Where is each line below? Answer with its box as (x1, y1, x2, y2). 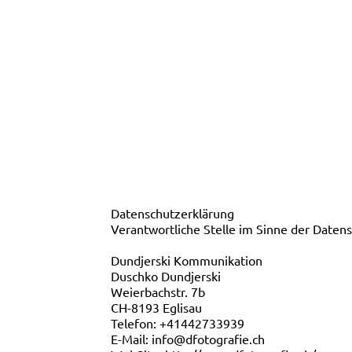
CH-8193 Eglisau (111, 299, 203, 316)
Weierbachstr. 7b (111, 284, 206, 300)
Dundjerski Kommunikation (111, 252, 263, 269)
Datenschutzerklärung (111, 205, 235, 222)
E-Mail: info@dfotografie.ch (111, 331, 266, 347)
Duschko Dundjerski (111, 268, 222, 284)
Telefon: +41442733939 (111, 315, 245, 332)
